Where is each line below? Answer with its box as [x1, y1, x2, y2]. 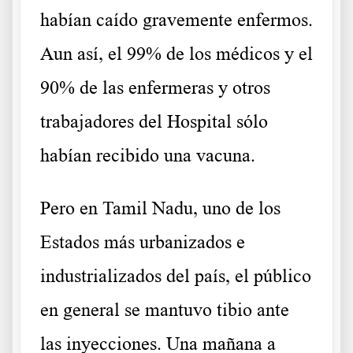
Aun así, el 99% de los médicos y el [40, 43, 313, 65]
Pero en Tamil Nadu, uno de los [40, 198, 281, 219]
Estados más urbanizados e [40, 232, 245, 253]
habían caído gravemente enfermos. [40, 9, 313, 31]
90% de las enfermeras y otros [40, 77, 270, 98]
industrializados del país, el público [40, 266, 311, 287]
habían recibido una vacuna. [40, 145, 255, 166]
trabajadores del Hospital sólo [40, 111, 268, 132]
